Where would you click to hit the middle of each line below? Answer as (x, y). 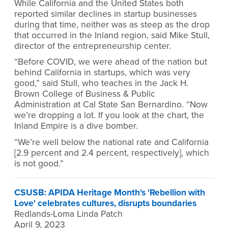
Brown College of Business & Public (85, 94)
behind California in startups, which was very (102, 73)
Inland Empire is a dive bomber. (76, 126)
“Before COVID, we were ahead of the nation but (111, 62)
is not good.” (39, 163)
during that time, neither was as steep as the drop (112, 24)
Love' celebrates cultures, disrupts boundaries (105, 203)
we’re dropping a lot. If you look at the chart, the (109, 116)
